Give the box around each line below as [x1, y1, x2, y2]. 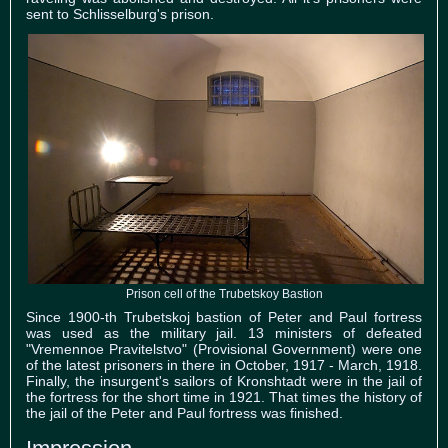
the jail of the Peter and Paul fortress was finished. [26, 405, 343, 422]
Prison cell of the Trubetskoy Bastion [125, 287, 323, 302]
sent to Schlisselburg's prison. [26, 5, 214, 22]
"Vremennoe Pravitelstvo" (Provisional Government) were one [26, 341, 422, 358]
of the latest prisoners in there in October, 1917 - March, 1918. [26, 357, 422, 374]
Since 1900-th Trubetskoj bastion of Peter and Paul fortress [26, 309, 422, 326]
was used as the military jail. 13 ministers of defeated [26, 325, 422, 342]
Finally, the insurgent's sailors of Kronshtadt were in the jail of [26, 373, 422, 390]
